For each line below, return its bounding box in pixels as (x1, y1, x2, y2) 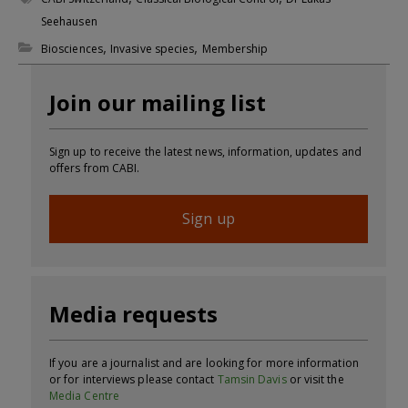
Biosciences (41, 41, 103, 56)
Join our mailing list (49, 87, 266, 117)
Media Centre (49, 388, 119, 403)
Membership (201, 41, 269, 56)
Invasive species (110, 41, 195, 56)
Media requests (49, 299, 218, 329)
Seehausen (41, 14, 97, 29)
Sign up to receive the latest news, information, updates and (49, 144, 362, 159)
